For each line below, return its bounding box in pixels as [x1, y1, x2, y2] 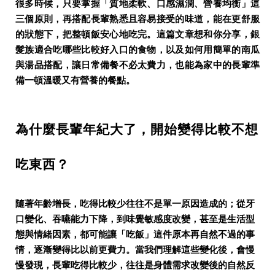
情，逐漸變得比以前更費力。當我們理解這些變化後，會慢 [15, 244, 255, 256]
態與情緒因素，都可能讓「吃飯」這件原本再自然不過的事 [15, 229, 255, 241]
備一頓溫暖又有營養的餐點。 [15, 75, 135, 87]
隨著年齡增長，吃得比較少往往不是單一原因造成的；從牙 [15, 198, 255, 210]
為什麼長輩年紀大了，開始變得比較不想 [15, 121, 258, 137]
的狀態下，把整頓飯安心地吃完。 [15, 29, 157, 41]
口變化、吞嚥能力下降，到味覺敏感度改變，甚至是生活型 [15, 214, 255, 225]
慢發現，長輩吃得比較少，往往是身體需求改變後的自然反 [15, 260, 255, 271]
